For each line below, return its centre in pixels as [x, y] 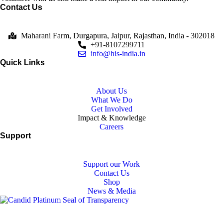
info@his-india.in [118, 54]
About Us [111, 91]
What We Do [111, 100]
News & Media [111, 191]
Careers [111, 127]
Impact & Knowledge [111, 118]
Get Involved [111, 109]
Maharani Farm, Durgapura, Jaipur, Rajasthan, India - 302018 [118, 36]
